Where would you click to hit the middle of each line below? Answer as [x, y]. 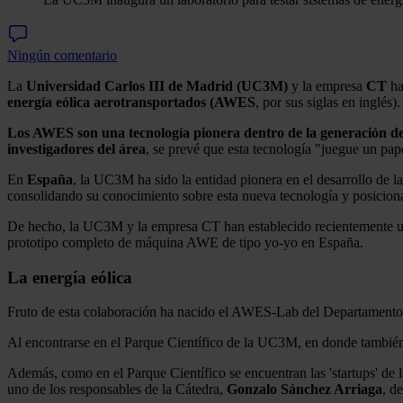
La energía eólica [70, 277]
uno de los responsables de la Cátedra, [117, 390]
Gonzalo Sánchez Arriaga [304, 390]
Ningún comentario [62, 55]
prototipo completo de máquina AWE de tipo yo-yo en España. [185, 242]
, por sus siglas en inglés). [328, 102]
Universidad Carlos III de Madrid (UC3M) [157, 85]
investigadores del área [76, 148]
